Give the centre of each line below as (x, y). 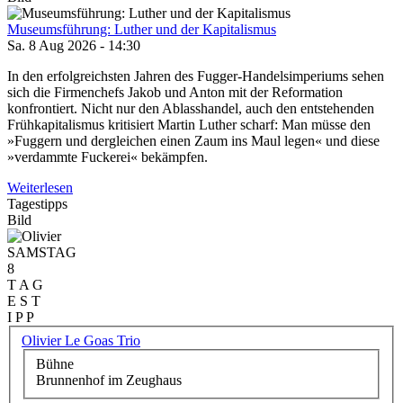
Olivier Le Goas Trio (81, 340)
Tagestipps (37, 204)
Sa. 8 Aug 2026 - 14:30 (74, 46)
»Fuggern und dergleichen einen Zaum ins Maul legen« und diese (193, 141)
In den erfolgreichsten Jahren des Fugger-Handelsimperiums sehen (196, 76)
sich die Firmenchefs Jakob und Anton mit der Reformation (175, 93)
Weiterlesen (40, 188)
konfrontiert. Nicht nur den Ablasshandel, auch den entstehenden (191, 109)
